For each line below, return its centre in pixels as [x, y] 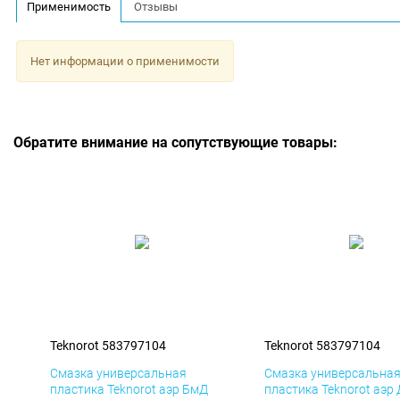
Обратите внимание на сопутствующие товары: [175, 143]
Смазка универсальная [118, 374]
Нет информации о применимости [125, 61]
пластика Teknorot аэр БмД [129, 390]
